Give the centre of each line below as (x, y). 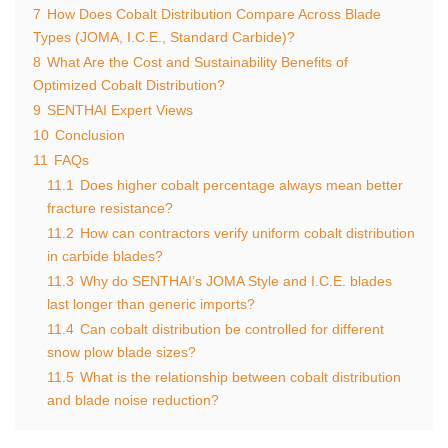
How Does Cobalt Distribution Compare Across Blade (214, 13)
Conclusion (90, 134)
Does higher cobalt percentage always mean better (241, 184)
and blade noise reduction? (133, 399)
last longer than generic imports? (151, 303)
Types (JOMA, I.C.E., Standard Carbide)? (164, 36)
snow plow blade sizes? (121, 351)
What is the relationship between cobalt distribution (240, 376)
